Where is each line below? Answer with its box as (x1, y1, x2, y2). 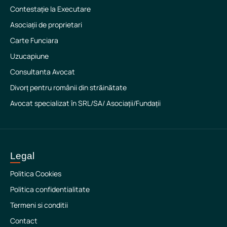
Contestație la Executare (10, 4, 91, 14)
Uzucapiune (10, 51, 49, 61)
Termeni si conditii (10, 200, 68, 210)
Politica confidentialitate (10, 184, 90, 194)
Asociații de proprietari (10, 19, 82, 29)
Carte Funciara (10, 35, 58, 45)
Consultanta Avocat (10, 66, 75, 77)
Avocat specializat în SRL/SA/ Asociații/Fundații (10, 98, 161, 108)
